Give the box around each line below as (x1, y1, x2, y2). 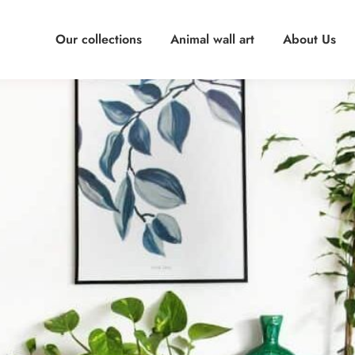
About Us (283, 30, 336, 48)
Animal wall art (170, 30, 254, 48)
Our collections (55, 30, 142, 48)
